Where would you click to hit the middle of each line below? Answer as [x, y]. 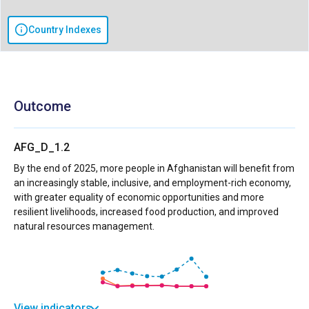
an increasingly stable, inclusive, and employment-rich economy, [152, 182]
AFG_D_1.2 [42, 147]
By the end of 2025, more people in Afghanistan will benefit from [154, 168]
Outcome [42, 106]
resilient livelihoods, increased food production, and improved [146, 211]
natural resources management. [84, 226]
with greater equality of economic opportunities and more [139, 197]
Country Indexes [65, 29]
